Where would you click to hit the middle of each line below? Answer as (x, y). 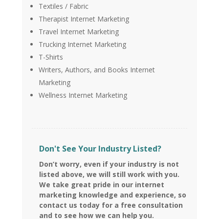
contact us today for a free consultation (111, 205)
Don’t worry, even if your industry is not (109, 164)
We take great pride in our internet (101, 185)
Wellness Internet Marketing (83, 95)
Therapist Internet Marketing (84, 19)
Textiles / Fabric (63, 6)
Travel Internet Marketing (78, 32)
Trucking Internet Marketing (82, 44)
